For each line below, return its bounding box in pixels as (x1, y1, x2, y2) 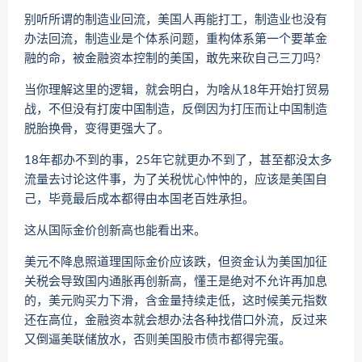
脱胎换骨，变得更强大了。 (24, 122, 170, 135)
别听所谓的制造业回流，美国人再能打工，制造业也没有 (24, 13, 327, 26)
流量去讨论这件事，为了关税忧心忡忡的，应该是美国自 (24, 173, 327, 186)
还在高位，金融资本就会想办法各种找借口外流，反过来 (24, 314, 327, 326)
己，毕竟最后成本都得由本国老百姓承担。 (24, 192, 255, 205)
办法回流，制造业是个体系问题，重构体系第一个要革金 (24, 32, 327, 45)
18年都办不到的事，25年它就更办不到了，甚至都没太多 (24, 154, 332, 166)
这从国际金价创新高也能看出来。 (24, 224, 206, 237)
